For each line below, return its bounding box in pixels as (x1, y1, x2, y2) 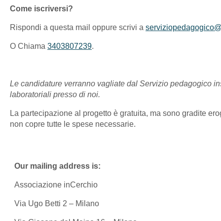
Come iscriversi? (10, 4, 73, 13)
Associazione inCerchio (14, 181, 98, 189)
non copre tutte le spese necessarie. (10, 120, 136, 129)
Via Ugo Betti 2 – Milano (14, 199, 99, 208)
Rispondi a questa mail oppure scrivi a (10, 23, 146, 32)
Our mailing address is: (14, 162, 101, 171)
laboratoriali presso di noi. (10, 90, 100, 99)
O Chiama (10, 42, 47, 51)
